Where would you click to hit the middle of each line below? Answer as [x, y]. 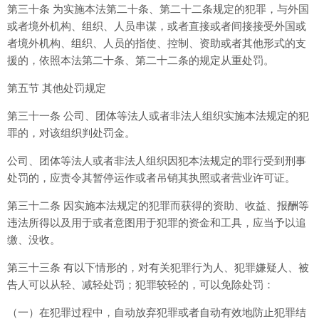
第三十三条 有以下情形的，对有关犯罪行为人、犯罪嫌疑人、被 [158, 267]
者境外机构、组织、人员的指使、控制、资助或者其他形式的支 [157, 43]
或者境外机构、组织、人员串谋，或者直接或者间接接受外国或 [157, 26]
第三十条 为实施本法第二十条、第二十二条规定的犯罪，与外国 [158, 9]
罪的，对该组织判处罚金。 [71, 133]
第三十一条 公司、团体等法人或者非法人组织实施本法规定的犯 [158, 116]
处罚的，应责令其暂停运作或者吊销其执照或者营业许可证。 [151, 178]
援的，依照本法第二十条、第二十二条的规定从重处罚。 [141, 60]
